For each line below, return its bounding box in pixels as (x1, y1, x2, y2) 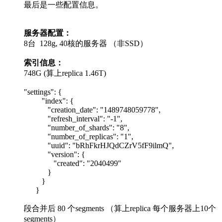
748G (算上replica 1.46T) (24, 68, 106, 77)
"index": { (24, 96, 74, 105)
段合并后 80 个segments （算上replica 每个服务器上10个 (24, 204, 216, 213)
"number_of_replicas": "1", (24, 132, 133, 141)
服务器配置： (24, 28, 71, 37)
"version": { (24, 150, 85, 159)
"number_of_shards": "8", (24, 123, 129, 132)
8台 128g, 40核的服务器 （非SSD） (24, 39, 148, 48)
